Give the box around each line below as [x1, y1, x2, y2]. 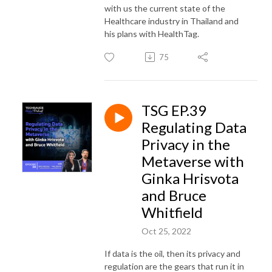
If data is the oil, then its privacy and [104, 248, 240, 259]
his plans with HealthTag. [104, 28, 199, 39]
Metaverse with [141, 152, 244, 170]
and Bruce [141, 186, 206, 204]
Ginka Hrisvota [141, 169, 239, 187]
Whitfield [141, 203, 203, 221]
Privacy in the [141, 135, 230, 153]
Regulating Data [141, 118, 246, 136]
